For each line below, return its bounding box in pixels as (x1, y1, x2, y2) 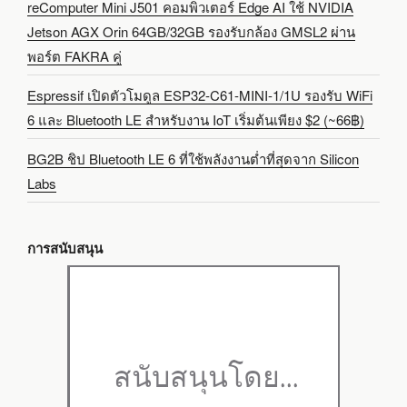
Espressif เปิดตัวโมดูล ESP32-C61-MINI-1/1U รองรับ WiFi (27, 84, 372, 104)
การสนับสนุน (27, 237, 103, 258)
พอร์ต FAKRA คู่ (27, 45, 122, 65)
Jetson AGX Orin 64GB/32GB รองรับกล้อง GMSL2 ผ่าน (27, 21, 355, 41)
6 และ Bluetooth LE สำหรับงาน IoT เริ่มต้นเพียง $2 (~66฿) (27, 109, 364, 129)
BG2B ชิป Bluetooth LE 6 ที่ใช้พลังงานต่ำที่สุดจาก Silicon (27, 148, 359, 168)
